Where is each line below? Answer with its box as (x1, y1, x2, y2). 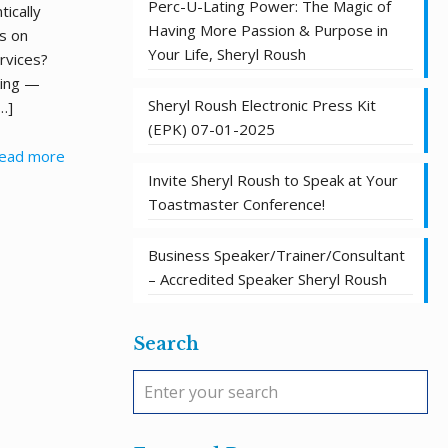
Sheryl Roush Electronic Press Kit (148, 95, 376, 115)
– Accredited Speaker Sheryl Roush (148, 269, 387, 289)
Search (133, 333, 199, 355)
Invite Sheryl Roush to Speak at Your (148, 170, 398, 190)
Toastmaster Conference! (148, 194, 325, 214)
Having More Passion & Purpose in (148, 20, 388, 40)
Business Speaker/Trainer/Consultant (148, 245, 405, 265)
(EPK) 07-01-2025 (148, 119, 275, 139)
